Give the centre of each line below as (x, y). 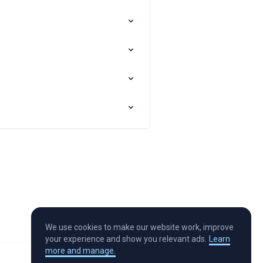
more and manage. (80, 251)
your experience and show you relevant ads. (126, 239)
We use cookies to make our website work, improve (139, 227)
